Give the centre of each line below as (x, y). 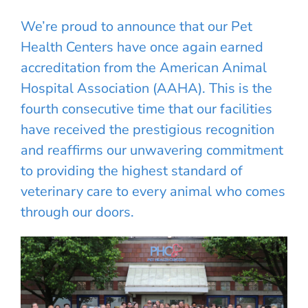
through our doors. (77, 212)
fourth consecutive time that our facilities (146, 109)
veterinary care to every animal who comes (153, 191)
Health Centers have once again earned (142, 47)
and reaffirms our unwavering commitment (152, 150)
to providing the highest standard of (132, 171)
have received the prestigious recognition (147, 130)
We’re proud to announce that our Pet (136, 26)
